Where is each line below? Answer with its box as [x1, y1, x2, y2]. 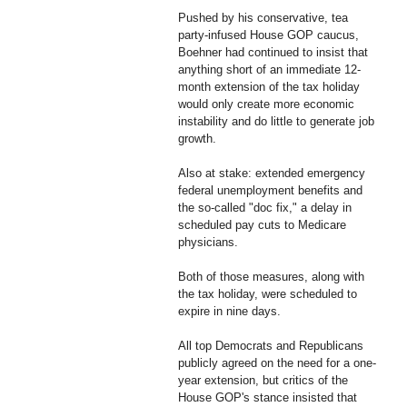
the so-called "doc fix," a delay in [178, 200, 352, 214]
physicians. [178, 234, 238, 249]
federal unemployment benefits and [178, 183, 362, 197]
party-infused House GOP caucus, [178, 27, 359, 42]
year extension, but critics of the [178, 372, 348, 387]
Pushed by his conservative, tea [178, 10, 348, 25]
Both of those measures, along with [178, 269, 364, 283]
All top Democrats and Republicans [178, 338, 363, 352]
